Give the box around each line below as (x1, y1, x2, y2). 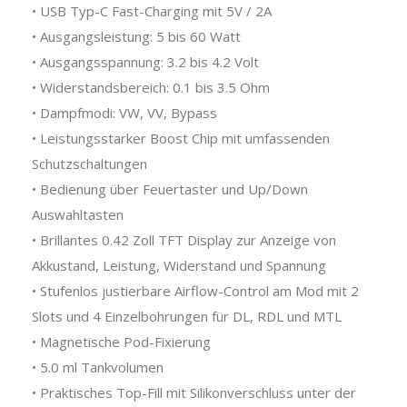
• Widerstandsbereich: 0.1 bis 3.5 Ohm (32, 77, 270, 96)
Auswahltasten (32, 204, 124, 223)
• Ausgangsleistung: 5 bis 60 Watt (32, 26, 241, 45)
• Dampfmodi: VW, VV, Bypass (32, 103, 217, 122)
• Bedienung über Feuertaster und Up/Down (32, 179, 308, 198)
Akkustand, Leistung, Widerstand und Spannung (32, 255, 326, 274)
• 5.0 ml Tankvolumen (32, 357, 164, 376)
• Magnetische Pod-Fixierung (32, 332, 211, 351)
